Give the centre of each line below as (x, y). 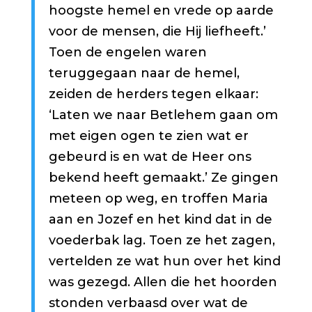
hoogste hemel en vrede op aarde (161, 11)
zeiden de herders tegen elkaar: (153, 94)
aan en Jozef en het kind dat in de (160, 220)
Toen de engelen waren (127, 53)
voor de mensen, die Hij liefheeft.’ (157, 32)
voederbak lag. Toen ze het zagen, (162, 241)
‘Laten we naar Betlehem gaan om (163, 115)
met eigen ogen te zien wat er (148, 136)
